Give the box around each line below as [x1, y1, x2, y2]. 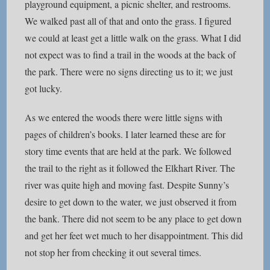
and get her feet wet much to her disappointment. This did [25, 229, 243, 242]
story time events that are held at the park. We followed [25, 145, 232, 157]
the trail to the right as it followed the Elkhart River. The [25, 162, 236, 174]
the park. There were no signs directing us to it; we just [25, 65, 233, 78]
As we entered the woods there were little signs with [25, 111, 223, 124]
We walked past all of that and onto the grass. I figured [25, 14, 232, 27]
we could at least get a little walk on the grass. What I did [25, 31, 242, 44]
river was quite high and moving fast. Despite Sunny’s [25, 178, 230, 191]
